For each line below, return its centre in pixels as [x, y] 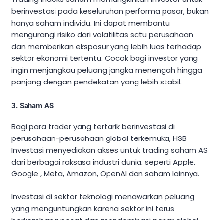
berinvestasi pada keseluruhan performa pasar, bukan [110, 11]
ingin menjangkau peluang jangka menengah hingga [107, 70]
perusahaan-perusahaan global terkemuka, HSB [99, 138]
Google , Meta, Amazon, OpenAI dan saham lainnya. [105, 174]
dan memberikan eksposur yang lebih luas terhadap [106, 47]
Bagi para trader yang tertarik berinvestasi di [93, 127]
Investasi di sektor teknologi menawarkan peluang [103, 196]
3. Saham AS [32, 106]
